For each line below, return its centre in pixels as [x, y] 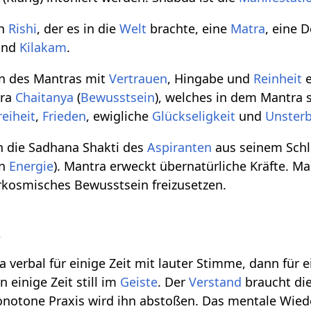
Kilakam [43, 48]
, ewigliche [119, 116]
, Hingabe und [211, 79]
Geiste [139, 282]
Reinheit [278, 79]
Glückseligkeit [194, 116]
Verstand [216, 282]
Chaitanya [45, 98]
